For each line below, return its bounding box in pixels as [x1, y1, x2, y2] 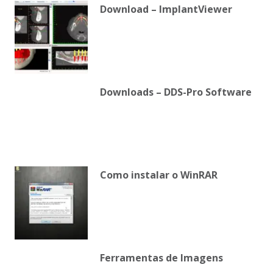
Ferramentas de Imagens [100, 251, 223, 264]
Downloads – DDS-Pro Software [100, 85, 252, 99]
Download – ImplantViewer [100, 2, 232, 16]
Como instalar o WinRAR [100, 168, 218, 182]
